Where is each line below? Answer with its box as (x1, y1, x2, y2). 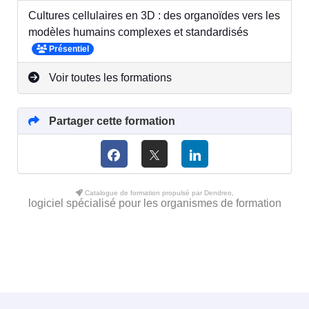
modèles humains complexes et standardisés (28, 26, 248, 39)
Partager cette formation (46, 115, 175, 128)
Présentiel (47, 43, 89, 54)
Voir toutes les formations (46, 72, 172, 84)
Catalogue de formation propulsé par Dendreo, (82, 189, 234, 197)
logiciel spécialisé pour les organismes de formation (28, 197, 281, 210)
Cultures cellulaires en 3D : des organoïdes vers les (28, 10, 280, 22)
